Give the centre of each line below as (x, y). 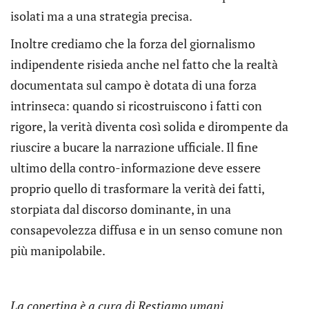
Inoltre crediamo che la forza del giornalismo (133, 43)
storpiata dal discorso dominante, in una (121, 209)
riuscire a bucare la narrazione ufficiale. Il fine (134, 147)
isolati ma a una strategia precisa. (101, 16)
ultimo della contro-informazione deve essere (136, 167)
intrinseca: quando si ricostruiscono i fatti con (136, 105)
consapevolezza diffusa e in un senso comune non (147, 229)
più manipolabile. (58, 250)
